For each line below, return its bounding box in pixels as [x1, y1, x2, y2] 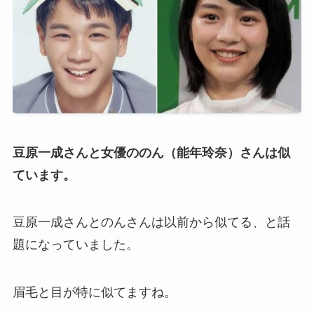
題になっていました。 [12, 238, 139, 252]
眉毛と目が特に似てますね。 [12, 285, 177, 300]
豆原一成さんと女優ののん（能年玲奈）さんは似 [12, 145, 290, 160]
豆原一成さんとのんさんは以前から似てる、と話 [12, 215, 290, 230]
